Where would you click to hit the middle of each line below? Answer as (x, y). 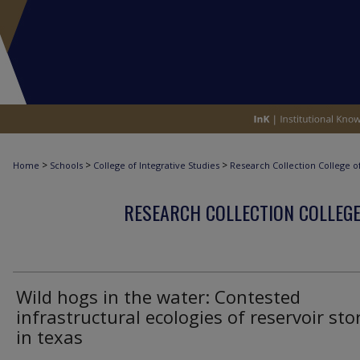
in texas (49, 337)
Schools (66, 165)
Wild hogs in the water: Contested (158, 297)
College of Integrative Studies (156, 165)
